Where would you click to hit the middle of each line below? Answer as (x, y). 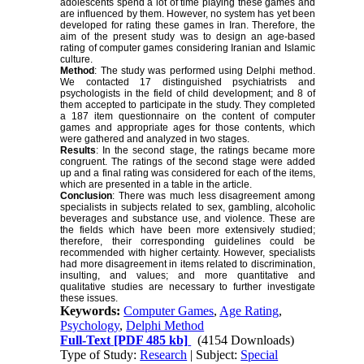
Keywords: (92, 310)
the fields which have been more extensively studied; (188, 230)
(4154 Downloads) (246, 340)
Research (164, 354)
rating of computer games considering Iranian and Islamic (188, 48)
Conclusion (87, 195)
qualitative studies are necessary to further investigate (188, 286)
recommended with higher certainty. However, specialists (188, 252)
